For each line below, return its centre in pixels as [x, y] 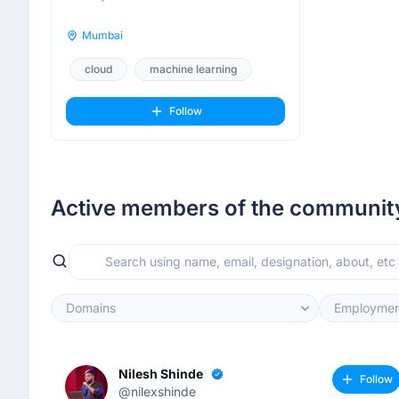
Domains [91, 308]
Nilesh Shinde [161, 374]
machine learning [193, 69]
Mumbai [102, 35]
